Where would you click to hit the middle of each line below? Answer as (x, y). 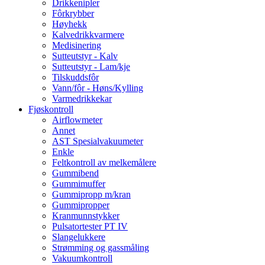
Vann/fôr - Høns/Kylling (98, 88)
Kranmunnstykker (86, 215)
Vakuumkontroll (82, 258)
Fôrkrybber (73, 13)
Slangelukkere (79, 237)
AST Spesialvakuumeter (98, 141)
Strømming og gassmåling (101, 247)
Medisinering (77, 45)
